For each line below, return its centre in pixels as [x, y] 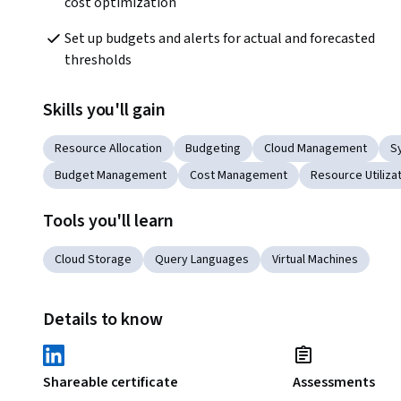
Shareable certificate [111, 383]
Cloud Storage [93, 260]
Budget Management [111, 176]
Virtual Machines [315, 260]
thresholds [99, 60]
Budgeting [213, 149]
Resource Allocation [108, 149]
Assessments [334, 383]
